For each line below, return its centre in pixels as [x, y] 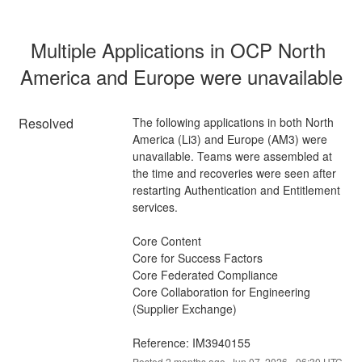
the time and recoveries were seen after [234, 173]
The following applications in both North [233, 122]
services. [155, 206]
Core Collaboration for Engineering [221, 291]
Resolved [46, 123]
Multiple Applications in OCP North [178, 49]
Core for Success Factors [197, 257]
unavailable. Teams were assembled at [232, 156]
